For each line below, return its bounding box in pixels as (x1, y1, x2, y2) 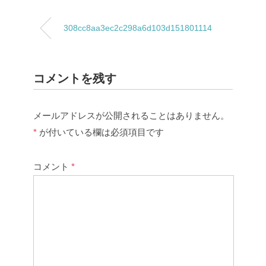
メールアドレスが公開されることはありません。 (33, 110, 229, 121)
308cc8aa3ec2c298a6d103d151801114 (64, 23, 212, 33)
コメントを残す (33, 72, 116, 85)
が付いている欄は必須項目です (37, 127, 164, 137)
